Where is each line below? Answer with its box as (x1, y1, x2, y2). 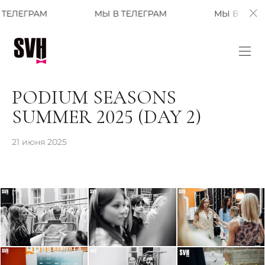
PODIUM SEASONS (12, 86, 176, 109)
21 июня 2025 (12, 136, 67, 147)
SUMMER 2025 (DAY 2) (12, 105, 201, 129)
